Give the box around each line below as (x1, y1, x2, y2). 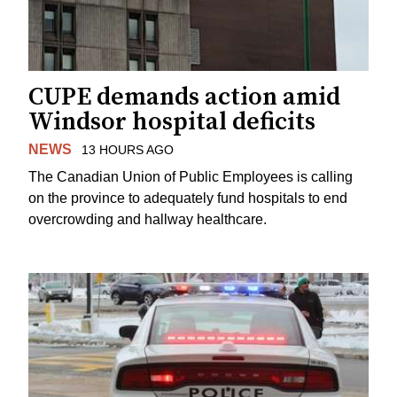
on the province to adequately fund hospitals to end (28, 190, 347, 206)
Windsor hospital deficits (28, 106, 315, 137)
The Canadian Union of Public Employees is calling (28, 168, 353, 184)
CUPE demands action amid (28, 82, 340, 113)
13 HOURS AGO (81, 143, 174, 157)
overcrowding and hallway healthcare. (28, 211, 267, 227)
